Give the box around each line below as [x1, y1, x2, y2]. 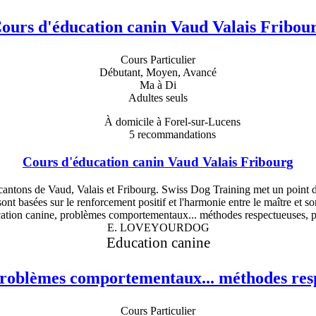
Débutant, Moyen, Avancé [99, 66, 217, 79]
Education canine [106, 233, 210, 250]
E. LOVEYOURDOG [107, 221, 209, 233]
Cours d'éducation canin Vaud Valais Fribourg [23, 154, 293, 170]
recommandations [134, 128, 216, 141]
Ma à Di [140, 79, 176, 92]
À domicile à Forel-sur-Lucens [104, 116, 241, 128]
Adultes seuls [128, 92, 188, 104]
